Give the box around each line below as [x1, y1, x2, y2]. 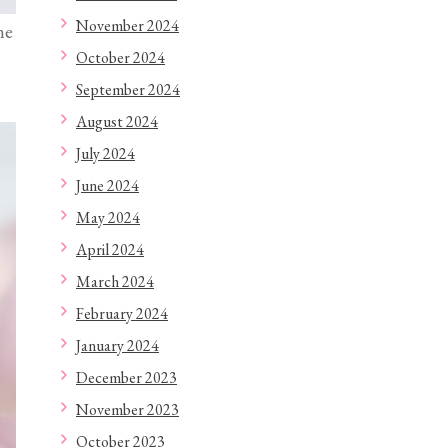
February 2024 [76, 303, 168, 324]
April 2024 [76, 239, 144, 260]
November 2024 [76, 15, 179, 36]
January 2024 [76, 335, 159, 356]
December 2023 [76, 367, 177, 388]
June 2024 [76, 175, 139, 196]
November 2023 [76, 399, 179, 420]
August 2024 [76, 111, 158, 132]
